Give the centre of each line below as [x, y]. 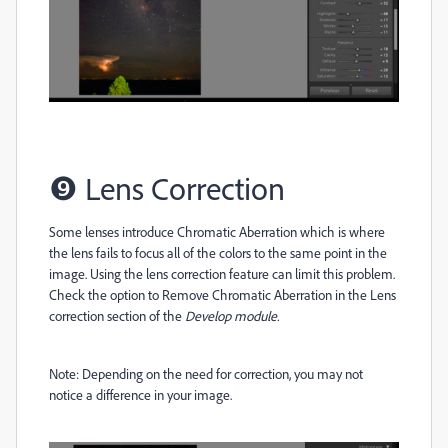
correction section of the [117, 315]
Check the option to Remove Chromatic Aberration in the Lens [222, 294]
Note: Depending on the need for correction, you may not [206, 373]
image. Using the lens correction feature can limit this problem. [222, 273]
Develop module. [233, 315]
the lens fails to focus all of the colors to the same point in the [218, 252]
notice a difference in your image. [140, 394]
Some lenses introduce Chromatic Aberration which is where [217, 231]
